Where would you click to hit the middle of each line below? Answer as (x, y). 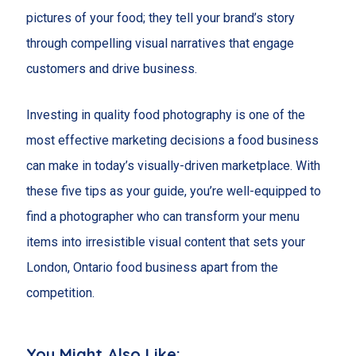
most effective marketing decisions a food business (172, 140)
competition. (60, 292)
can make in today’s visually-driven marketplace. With (173, 165)
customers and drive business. (111, 69)
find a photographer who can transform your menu (163, 216)
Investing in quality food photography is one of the (165, 114)
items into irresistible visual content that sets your (165, 242)
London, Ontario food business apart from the (152, 267)
